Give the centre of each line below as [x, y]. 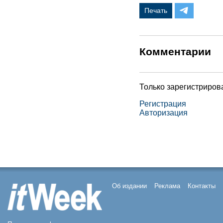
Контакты [202, 186]
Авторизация [164, 113]
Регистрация [163, 104]
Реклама [167, 186]
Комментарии [175, 52]
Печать [156, 10]
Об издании [129, 186]
